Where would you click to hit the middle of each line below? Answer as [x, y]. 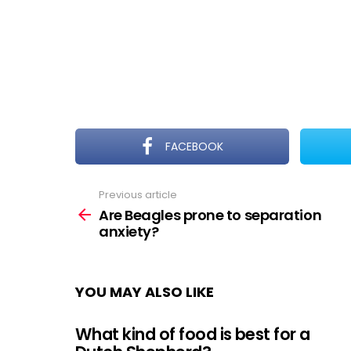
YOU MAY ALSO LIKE [145, 291]
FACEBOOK [195, 147]
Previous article [138, 195]
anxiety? [129, 231]
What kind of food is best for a [193, 334]
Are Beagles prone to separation [210, 215]
